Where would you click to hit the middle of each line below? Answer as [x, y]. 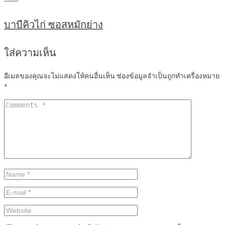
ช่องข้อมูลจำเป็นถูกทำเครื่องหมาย [168, 76]
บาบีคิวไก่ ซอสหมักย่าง [53, 24]
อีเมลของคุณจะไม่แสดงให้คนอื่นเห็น [60, 76]
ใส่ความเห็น [30, 53]
